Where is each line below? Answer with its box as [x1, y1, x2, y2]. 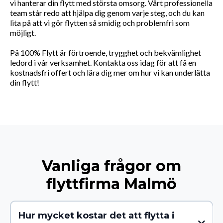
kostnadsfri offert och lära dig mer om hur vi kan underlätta [10, 68, 210, 78]
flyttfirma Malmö [46, 175, 177, 194]
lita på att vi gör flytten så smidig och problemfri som [10, 18, 190, 28]
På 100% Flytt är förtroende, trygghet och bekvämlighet [10, 48, 201, 58]
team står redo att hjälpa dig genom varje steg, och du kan [10, 8, 205, 18]
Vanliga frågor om [42, 157, 181, 176]
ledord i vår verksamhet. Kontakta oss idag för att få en [10, 58, 196, 68]
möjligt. [10, 28, 36, 38]
